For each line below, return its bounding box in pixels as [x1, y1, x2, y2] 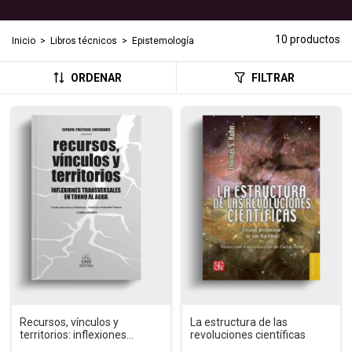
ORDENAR [71, 71, 123, 84]
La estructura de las [189, 316, 288, 329]
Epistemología [132, 35, 194, 46]
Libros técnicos [50, 35, 117, 46]
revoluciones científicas [189, 328, 306, 342]
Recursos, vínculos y [20, 316, 119, 329]
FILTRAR [251, 71, 295, 84]
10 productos [275, 32, 340, 46]
